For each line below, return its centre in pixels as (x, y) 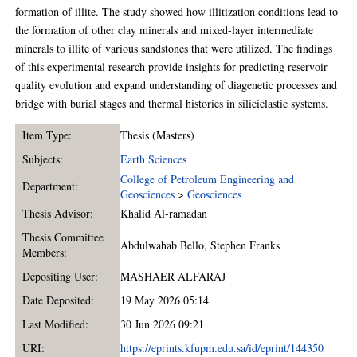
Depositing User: (60, 277)
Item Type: (47, 135)
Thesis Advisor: (57, 214)
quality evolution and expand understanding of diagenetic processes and (177, 85)
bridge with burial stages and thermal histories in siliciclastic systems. (172, 104)
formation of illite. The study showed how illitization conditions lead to (177, 12)
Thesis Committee (63, 237)
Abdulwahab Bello (163, 245)
